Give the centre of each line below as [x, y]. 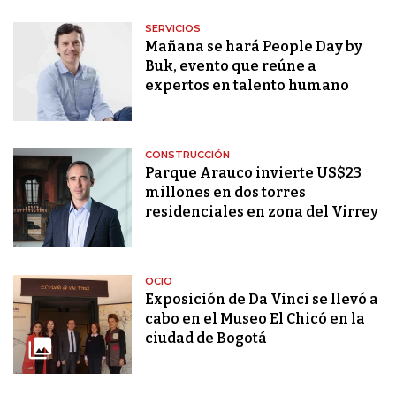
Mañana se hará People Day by [254, 47]
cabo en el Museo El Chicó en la [255, 319]
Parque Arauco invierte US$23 [254, 173]
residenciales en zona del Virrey [262, 212]
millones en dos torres [226, 193]
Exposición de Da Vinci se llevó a [262, 300]
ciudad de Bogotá [206, 339]
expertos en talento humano [247, 86]
